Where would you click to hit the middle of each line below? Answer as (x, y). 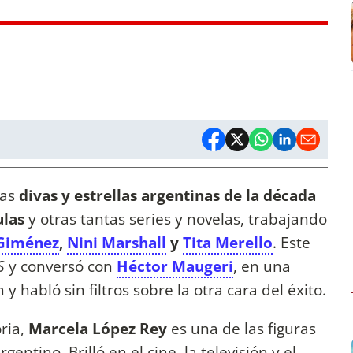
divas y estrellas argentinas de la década (167, 195)
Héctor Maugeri (175, 266)
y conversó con (61, 266)
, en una (262, 266)
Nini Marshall (117, 243)
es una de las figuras (242, 329)
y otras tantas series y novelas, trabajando (176, 219)
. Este (292, 243)
